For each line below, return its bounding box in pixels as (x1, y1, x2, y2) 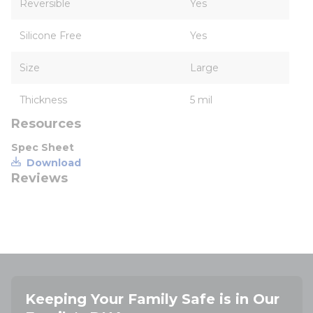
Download (27, 156, 81, 169)
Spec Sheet (11, 141, 74, 154)
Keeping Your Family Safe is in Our (25, 291, 279, 307)
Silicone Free (20, 29, 82, 42)
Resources (11, 116, 81, 131)
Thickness (20, 94, 67, 106)
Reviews (11, 170, 68, 186)
